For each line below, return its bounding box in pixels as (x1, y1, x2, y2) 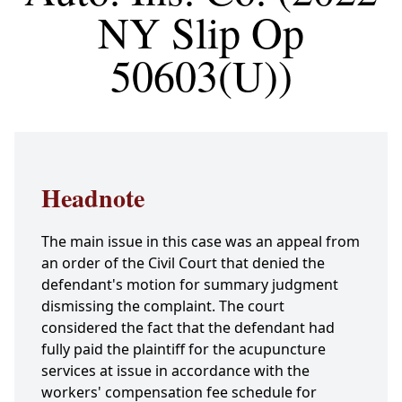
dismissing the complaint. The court (41, 296, 284, 317)
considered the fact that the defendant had (41, 318, 335, 338)
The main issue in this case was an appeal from (41, 232, 360, 252)
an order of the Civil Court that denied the (41, 253, 325, 274)
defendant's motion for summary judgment (41, 275, 338, 295)
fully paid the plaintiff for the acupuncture (41, 339, 326, 360)
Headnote (41, 179, 144, 217)
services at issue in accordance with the (41, 361, 310, 381)
